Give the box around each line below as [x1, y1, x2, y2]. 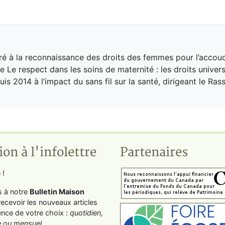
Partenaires [120, 145, 188, 160]
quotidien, [70, 208, 103, 217]
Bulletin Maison [30, 187, 84, 196]
